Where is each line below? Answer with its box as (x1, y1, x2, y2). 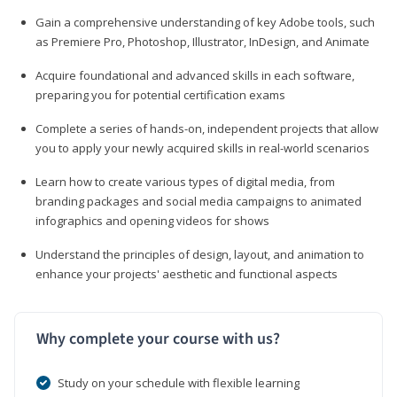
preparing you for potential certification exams (35, 86, 285, 103)
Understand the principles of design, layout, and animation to (35, 245, 364, 262)
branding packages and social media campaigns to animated (35, 192, 362, 209)
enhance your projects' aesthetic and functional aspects (35, 265, 338, 282)
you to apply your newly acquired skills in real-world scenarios (35, 139, 370, 156)
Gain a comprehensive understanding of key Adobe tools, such (35, 13, 375, 30)
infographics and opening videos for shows (35, 212, 269, 229)
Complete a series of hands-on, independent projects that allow (35, 120, 378, 136)
